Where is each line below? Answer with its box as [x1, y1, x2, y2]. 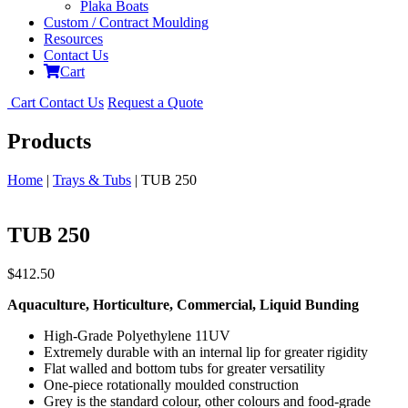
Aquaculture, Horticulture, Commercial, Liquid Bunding [7, 297, 359, 313]
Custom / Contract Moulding [44, 15, 209, 31]
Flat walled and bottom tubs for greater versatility [44, 361, 325, 377]
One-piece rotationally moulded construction [44, 377, 299, 393]
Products [7, 129, 91, 154]
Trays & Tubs [53, 172, 131, 189]
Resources [44, 31, 103, 47]
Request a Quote [107, 95, 203, 111]
